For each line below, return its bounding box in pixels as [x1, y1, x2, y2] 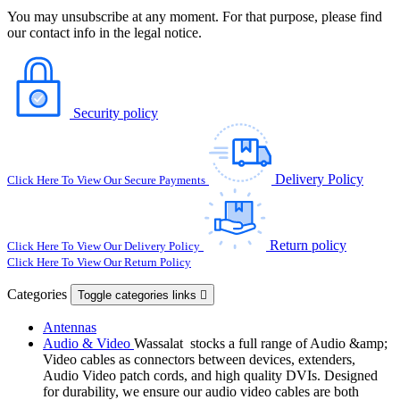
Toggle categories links [78, 287, 200, 302]
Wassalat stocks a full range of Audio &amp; [134, 335, 387, 351]
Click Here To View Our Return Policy [7, 254, 191, 269]
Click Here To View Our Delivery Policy [7, 238, 200, 253]
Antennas [43, 319, 96, 335]
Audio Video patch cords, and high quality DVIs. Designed [43, 367, 378, 383]
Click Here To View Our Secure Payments [7, 172, 205, 187]
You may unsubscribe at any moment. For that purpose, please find [7, 8, 382, 24]
